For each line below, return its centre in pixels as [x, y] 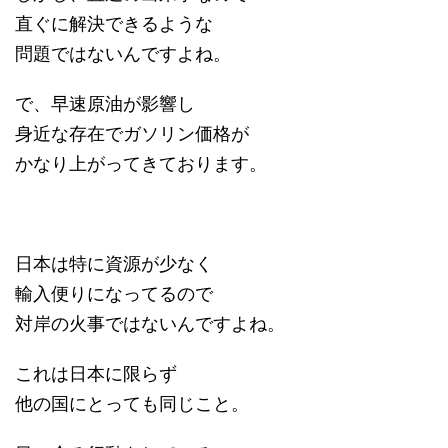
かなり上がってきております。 [141, 163]
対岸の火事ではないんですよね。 [150, 323]
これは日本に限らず [96, 373]
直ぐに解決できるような [114, 23]
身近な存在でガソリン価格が [132, 133]
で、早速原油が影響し [105, 103]
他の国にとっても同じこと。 [132, 403]
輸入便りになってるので [114, 293]
